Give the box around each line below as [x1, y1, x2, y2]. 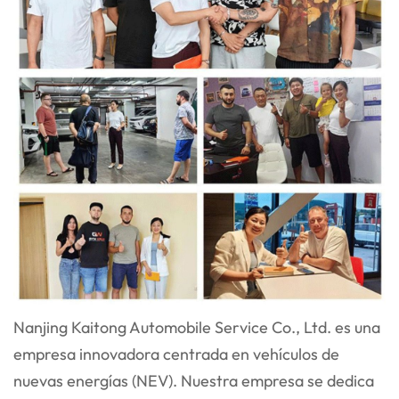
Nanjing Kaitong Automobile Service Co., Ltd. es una [13, 316, 380, 338]
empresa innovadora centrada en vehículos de [13, 343, 339, 364]
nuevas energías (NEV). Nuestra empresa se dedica [13, 370, 374, 391]
